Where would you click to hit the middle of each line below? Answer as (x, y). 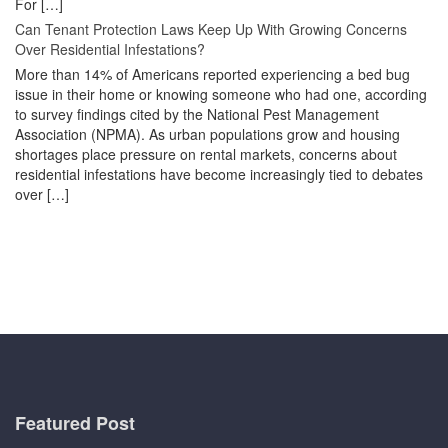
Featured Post (75, 422)
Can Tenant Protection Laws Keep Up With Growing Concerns (211, 28)
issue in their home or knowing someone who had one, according (221, 93)
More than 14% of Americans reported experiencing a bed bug (212, 73)
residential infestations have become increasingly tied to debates (219, 173)
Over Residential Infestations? (110, 48)
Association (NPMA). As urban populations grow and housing (207, 133)
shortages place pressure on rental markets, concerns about (206, 153)
